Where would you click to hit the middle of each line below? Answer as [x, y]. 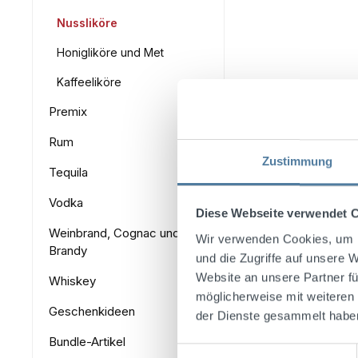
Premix [68, 111]
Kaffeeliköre [89, 82]
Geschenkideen [92, 311]
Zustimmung [297, 161]
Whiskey [72, 281]
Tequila [68, 172]
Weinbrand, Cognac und [114, 233]
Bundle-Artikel [87, 342]
